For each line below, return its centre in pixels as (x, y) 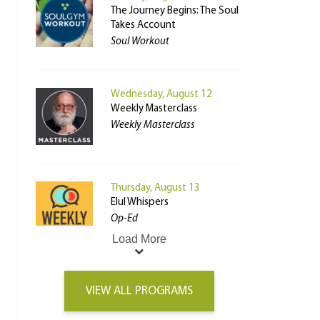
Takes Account (143, 25)
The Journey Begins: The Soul (174, 11)
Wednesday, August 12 (161, 95)
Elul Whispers (139, 202)
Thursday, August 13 (155, 188)
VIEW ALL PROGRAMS (139, 291)
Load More (139, 239)
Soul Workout (140, 42)
